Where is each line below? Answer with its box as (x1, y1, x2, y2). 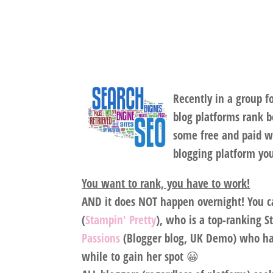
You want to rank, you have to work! (82, 175, 250, 192)
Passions (82, 230, 121, 247)
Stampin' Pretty (85, 212, 157, 229)
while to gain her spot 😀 (82, 249, 199, 265)
